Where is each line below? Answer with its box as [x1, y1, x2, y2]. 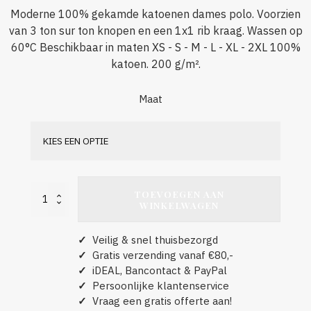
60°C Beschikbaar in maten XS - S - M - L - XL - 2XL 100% [10, 40, 301, 55]
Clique [30, 188, 53, 199]
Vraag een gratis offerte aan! [87, 294, 232, 308]
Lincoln [30, 226, 57, 237]
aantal [30, 263, 54, 274]
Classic [30, 213, 58, 224]
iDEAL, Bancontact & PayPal [87, 264, 227, 278]
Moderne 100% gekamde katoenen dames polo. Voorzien [10, 7, 301, 22]
